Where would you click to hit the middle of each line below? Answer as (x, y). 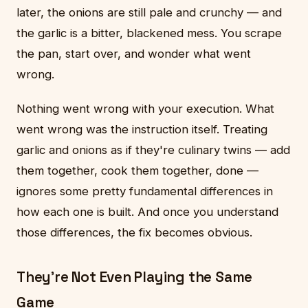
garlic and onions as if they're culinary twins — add (153, 150)
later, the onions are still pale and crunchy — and (149, 12)
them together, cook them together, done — (137, 170)
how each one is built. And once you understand (147, 211)
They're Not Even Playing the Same (135, 277)
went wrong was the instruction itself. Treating (142, 129)
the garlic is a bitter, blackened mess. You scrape (149, 33)
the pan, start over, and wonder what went (134, 53)
